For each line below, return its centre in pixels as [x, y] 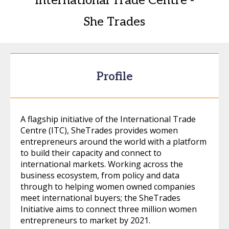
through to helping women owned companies [108, 187]
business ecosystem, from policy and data [100, 175]
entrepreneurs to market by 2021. [85, 220]
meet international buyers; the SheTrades [100, 198]
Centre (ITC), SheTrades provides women [99, 130]
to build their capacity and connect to [91, 153]
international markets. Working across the [102, 164]
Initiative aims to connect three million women [109, 209]
